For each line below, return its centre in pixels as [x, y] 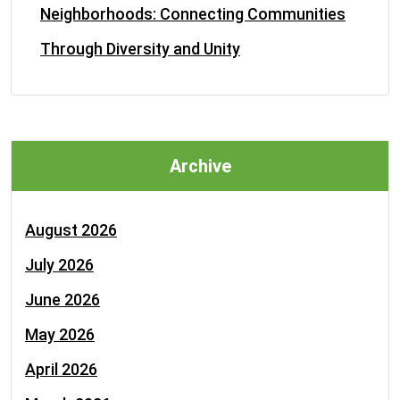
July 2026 [59, 265]
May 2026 [60, 334]
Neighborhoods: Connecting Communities [193, 14]
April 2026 [61, 369]
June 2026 [62, 300]
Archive [200, 166]
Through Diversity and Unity [140, 49]
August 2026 [71, 230]
